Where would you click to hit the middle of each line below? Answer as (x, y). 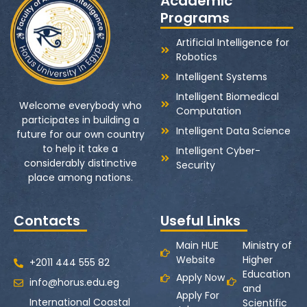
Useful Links (200, 221)
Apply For (197, 296)
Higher (257, 260)
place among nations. (80, 178)
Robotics (196, 57)
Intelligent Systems (221, 76)
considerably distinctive (80, 163)
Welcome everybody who (80, 106)
